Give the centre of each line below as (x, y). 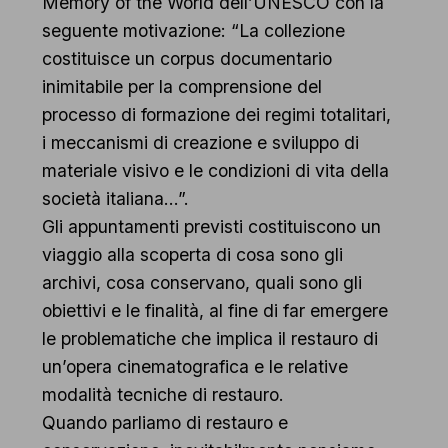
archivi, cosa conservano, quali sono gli (201, 282)
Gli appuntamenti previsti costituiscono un (211, 226)
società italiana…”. (115, 198)
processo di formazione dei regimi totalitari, (216, 114)
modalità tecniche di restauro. (162, 394)
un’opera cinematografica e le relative (194, 366)
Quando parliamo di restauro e (164, 422)
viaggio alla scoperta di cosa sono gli (192, 254)
